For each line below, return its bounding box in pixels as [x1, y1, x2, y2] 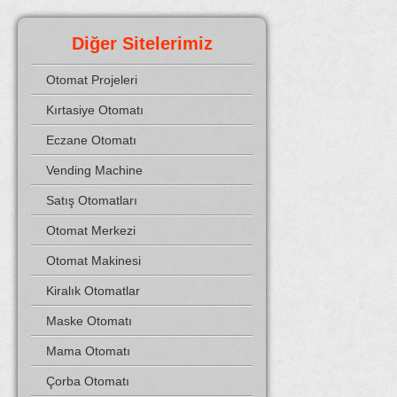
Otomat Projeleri [46, 73, 137, 87]
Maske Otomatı [46, 314, 132, 328]
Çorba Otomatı [46, 374, 129, 388]
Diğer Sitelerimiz [71, 34, 213, 53]
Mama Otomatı [46, 344, 130, 358]
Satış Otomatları [46, 193, 137, 207]
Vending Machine [46, 163, 143, 177]
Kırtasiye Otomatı [46, 103, 144, 117]
